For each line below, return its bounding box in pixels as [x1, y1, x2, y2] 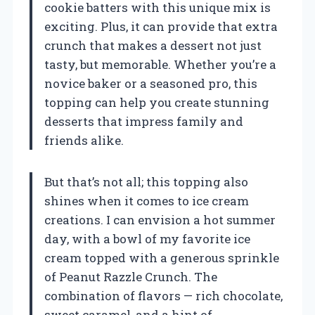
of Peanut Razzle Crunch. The [44, 268, 217, 285]
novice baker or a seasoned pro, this [44, 75, 257, 91]
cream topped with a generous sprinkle [44, 249, 279, 266]
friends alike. [44, 131, 124, 148]
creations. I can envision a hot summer [44, 211, 276, 228]
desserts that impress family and [44, 112, 243, 129]
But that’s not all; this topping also [44, 173, 248, 190]
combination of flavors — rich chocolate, [44, 287, 283, 304]
